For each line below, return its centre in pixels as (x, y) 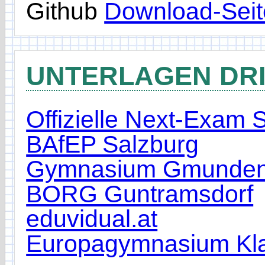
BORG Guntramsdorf (140, 194)
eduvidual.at (92, 219)
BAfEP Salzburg (113, 144)
